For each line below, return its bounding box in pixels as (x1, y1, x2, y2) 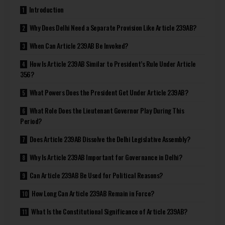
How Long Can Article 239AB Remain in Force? (32, 188, 154, 199)
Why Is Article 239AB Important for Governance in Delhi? (29, 152, 182, 163)
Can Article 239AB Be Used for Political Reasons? (29, 170, 163, 181)
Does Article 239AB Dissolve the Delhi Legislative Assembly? (29, 134, 190, 145)
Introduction (29, 4, 64, 15)
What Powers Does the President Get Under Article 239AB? (29, 87, 188, 98)
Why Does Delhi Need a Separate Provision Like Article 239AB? (29, 22, 196, 33)
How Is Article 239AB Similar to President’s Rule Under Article (29, 58, 196, 69)
